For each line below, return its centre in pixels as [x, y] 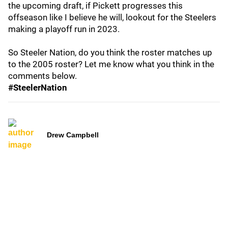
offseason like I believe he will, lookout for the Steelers [112, 17]
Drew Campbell [73, 135]
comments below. [42, 76]
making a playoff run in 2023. [65, 29]
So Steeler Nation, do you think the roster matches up [110, 52]
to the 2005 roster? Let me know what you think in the [111, 64]
